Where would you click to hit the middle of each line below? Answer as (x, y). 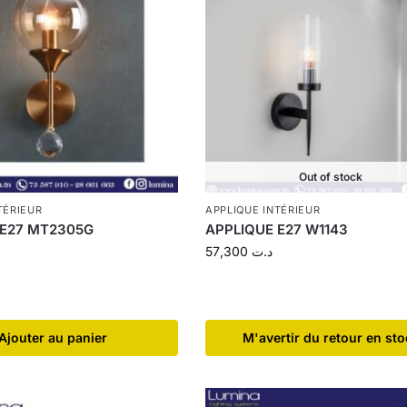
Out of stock (331, 177)
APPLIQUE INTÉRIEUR (263, 210)
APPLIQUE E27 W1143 (276, 230)
